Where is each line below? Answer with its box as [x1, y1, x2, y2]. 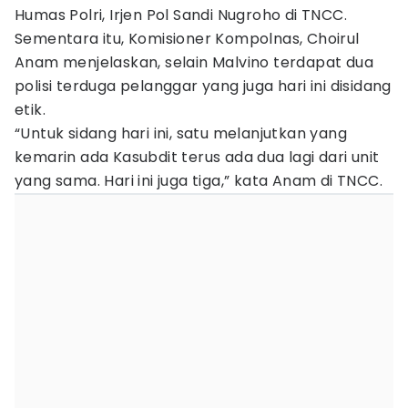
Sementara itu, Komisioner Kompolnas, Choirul [15, 28, 360, 49]
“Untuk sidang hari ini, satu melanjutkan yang [15, 123, 347, 144]
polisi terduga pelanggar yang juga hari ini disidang [15, 76, 392, 97]
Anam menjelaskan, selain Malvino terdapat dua [15, 52, 373, 73]
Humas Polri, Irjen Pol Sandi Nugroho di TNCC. [15, 5, 347, 25]
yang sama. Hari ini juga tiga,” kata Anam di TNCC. [15, 170, 382, 191]
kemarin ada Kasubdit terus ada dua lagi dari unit [15, 147, 380, 168]
